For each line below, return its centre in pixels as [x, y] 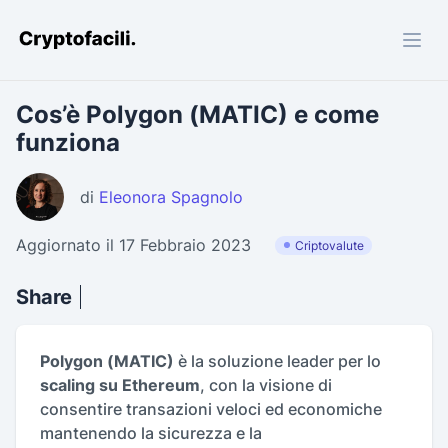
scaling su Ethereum [120, 385]
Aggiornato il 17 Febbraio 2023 [133, 245]
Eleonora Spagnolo [171, 197]
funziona [68, 142]
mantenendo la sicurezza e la [151, 433]
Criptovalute [329, 245]
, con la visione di [266, 385]
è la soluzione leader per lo [277, 361]
